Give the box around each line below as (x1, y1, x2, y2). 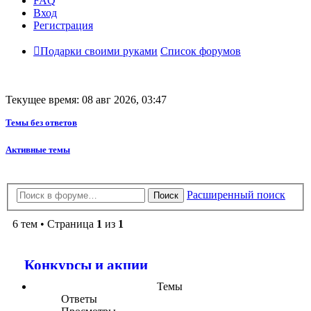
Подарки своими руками (40, 45, 158, 58)
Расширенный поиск (187, 189, 285, 201)
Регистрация (33, 19, 93, 32)
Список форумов (160, 45, 241, 58)
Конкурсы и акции (24, 257, 148, 274)
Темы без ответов (6, 117, 77, 128)
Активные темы (6, 144, 70, 155)
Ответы (61, 293, 97, 305)
